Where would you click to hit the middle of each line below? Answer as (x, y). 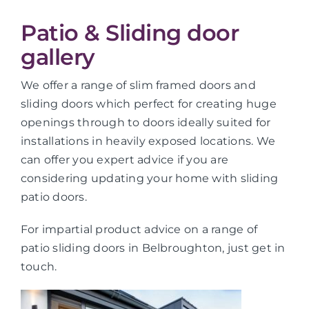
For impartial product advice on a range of (139, 229)
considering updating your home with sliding (149, 178)
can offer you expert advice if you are (124, 159)
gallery (58, 57)
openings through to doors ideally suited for (146, 122)
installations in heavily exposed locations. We (148, 141)
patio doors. (53, 197)
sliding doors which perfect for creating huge (148, 103)
